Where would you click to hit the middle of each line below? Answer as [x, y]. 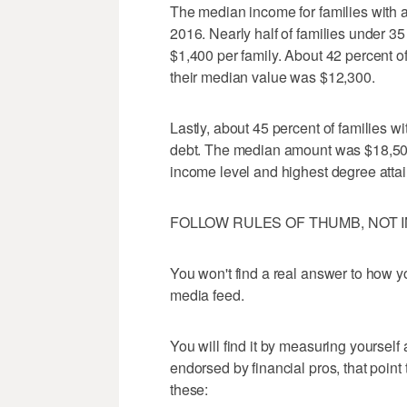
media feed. [207, 295]
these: [189, 390]
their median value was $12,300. [273, 77]
